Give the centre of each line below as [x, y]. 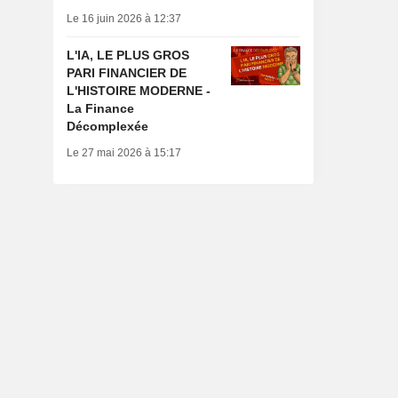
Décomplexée [107, 127]
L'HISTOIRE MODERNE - [138, 91]
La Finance [100, 109]
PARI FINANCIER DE [126, 73]
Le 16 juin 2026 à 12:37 [123, 19]
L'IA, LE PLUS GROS [127, 56]
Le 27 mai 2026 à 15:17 [123, 153]
